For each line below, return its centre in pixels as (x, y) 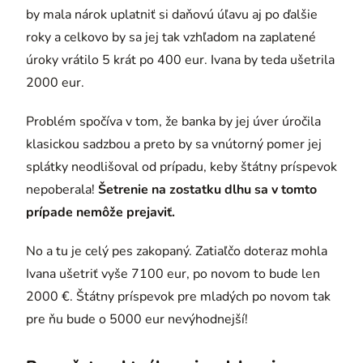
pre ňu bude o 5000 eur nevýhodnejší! (137, 319)
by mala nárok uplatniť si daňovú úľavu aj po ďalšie (172, 14)
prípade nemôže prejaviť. (100, 212)
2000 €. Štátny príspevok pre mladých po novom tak (178, 296)
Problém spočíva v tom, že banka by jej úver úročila (173, 121)
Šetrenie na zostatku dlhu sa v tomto (207, 189)
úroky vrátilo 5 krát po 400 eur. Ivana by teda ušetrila (180, 60)
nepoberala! (62, 189)
